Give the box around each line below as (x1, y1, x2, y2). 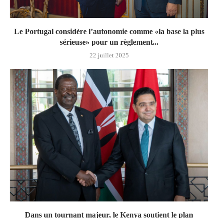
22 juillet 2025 (89, 51, 129, 59)
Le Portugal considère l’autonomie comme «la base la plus (14, 27, 204, 36)
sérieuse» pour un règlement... (59, 37, 159, 46)
